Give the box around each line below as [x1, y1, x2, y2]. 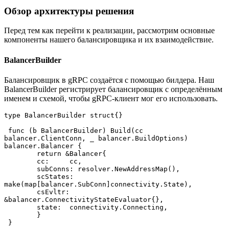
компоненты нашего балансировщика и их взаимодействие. [4, 35, 214, 44]
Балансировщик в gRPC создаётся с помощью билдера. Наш [4, 75, 214, 84]
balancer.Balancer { [4, 142, 82, 150]
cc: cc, [70, 157, 82, 165]
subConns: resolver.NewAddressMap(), [37, 165, 180, 173]
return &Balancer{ [37, 149, 106, 157]
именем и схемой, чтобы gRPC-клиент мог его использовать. [4, 94, 218, 103]
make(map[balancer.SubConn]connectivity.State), [4, 180, 192, 188]
